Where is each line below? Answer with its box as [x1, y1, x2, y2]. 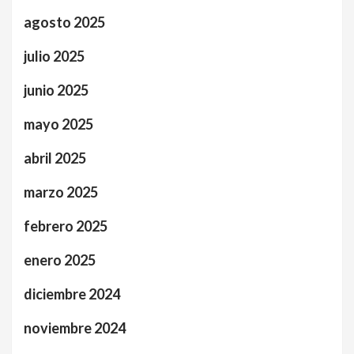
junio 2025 [24, 81, 88, 99]
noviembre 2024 [24, 318, 126, 337]
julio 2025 [24, 47, 85, 65]
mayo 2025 [24, 115, 93, 133]
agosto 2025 [24, 13, 105, 31]
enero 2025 [24, 250, 96, 269]
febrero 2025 [24, 217, 107, 235]
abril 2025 [24, 149, 86, 167]
